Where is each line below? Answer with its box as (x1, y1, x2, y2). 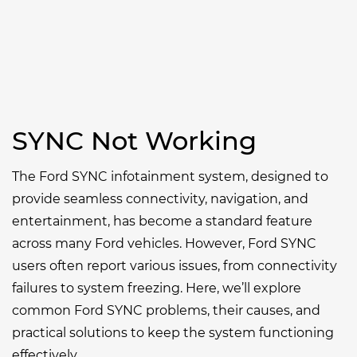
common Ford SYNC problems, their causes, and (12, 303, 320, 318)
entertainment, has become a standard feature (12, 214, 312, 229)
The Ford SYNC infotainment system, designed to (12, 169, 328, 184)
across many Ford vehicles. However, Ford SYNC (12, 236, 316, 251)
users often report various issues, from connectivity (12, 258, 337, 273)
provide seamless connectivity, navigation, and (12, 191, 308, 206)
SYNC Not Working (12, 125, 257, 156)
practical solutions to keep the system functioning (12, 325, 334, 340)
